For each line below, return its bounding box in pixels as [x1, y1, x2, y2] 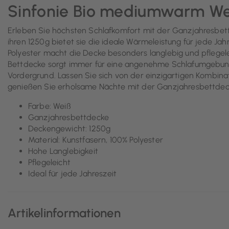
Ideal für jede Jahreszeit [28, 169, 117, 179]
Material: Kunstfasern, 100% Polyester [28, 135, 163, 145]
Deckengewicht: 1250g [28, 124, 111, 134]
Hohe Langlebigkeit [28, 146, 98, 156]
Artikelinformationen [8, 205, 121, 220]
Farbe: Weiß [28, 101, 71, 111]
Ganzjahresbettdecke [28, 112, 109, 123]
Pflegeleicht [28, 157, 71, 168]
